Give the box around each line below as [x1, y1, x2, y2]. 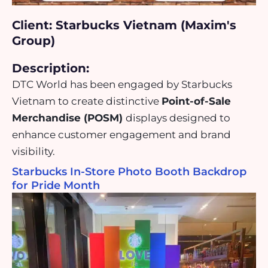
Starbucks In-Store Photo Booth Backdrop [12, 165, 246, 178]
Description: [12, 61, 89, 76]
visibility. [12, 145, 57, 158]
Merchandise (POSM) [12, 112, 126, 124]
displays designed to [126, 112, 230, 124]
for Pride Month [12, 178, 100, 192]
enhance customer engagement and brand [12, 129, 231, 141]
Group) [12, 33, 55, 48]
